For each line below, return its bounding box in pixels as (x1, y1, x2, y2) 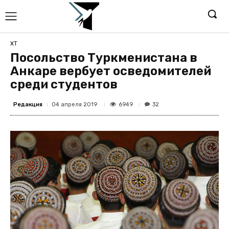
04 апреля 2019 (52, 101, 97, 108)
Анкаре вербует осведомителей (10, 64, 211, 78)
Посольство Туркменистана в (10, 51, 197, 65)
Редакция (13, 101, 42, 108)
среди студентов (10, 77, 118, 91)
